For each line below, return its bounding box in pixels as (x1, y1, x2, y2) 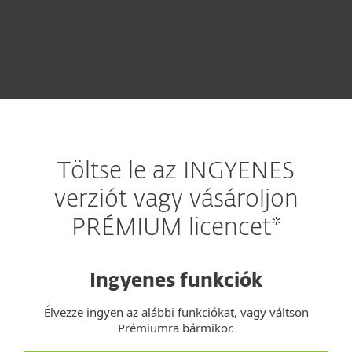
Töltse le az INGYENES (57, 160, 295, 184)
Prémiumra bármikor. (118, 320, 234, 335)
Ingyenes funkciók (90, 272, 262, 291)
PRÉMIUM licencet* (71, 217, 281, 240)
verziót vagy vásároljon (53, 189, 299, 212)
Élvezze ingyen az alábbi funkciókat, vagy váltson (43, 304, 309, 320)
